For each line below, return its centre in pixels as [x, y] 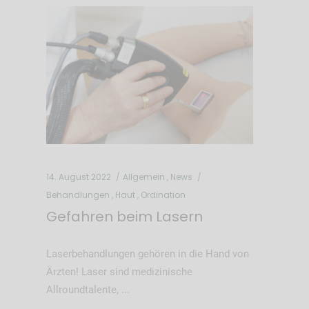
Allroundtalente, [83, 289]
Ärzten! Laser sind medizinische [119, 271]
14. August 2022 [78, 177]
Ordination [163, 195]
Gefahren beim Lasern [124, 216]
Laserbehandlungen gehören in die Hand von [147, 253]
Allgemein [143, 177]
